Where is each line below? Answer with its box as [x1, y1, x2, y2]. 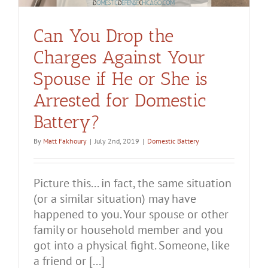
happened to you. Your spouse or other [33, 206, 229, 222]
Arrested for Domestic [33, 89, 206, 111]
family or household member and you [33, 221, 223, 237]
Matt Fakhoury [43, 136, 87, 145]
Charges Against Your [33, 46, 205, 68]
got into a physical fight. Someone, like [33, 237, 230, 253]
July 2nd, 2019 [95, 136, 139, 145]
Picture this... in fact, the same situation [33, 175, 232, 191]
